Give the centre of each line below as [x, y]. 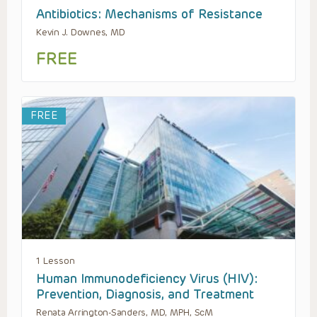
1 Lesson [56, 261]
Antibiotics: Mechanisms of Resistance [149, 15]
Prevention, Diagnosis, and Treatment [145, 295]
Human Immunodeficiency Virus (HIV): [147, 279]
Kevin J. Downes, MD [81, 33]
